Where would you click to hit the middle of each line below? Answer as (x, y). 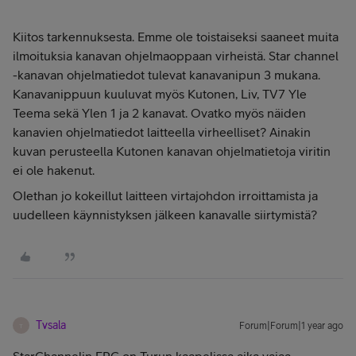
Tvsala (51, 325)
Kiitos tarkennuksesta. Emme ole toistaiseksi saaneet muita (176, 37)
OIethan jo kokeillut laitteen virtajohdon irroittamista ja (165, 195)
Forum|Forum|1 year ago (291, 326)
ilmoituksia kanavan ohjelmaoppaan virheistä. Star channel (176, 56)
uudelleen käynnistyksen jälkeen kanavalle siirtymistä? (166, 215)
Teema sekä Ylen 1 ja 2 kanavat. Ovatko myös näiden (159, 113)
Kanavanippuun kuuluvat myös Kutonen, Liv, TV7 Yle (160, 94)
